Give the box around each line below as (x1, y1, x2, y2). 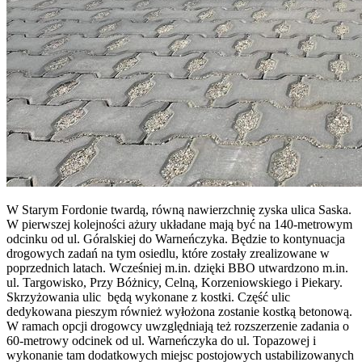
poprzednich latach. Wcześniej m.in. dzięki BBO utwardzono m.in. (6, 260, 348, 275)
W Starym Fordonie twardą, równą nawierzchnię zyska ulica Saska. (6, 202, 351, 217)
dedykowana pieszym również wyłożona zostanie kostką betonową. (6, 304, 352, 318)
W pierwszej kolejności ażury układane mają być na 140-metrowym (6, 217, 352, 231)
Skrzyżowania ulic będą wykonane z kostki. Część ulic (6, 289, 290, 304)
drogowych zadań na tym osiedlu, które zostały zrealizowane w (6, 246, 330, 260)
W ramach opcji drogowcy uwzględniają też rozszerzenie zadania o (6, 318, 349, 333)
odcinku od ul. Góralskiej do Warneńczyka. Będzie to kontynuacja (6, 231, 345, 246)
